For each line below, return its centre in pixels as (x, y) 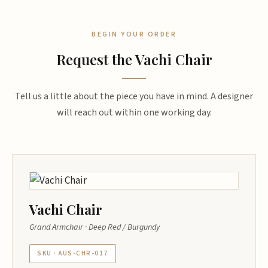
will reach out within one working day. (134, 112)
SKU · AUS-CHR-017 (73, 253)
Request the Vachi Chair (134, 59)
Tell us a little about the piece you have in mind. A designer (134, 96)
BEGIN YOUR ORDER (134, 34)
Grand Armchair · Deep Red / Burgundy (95, 227)
